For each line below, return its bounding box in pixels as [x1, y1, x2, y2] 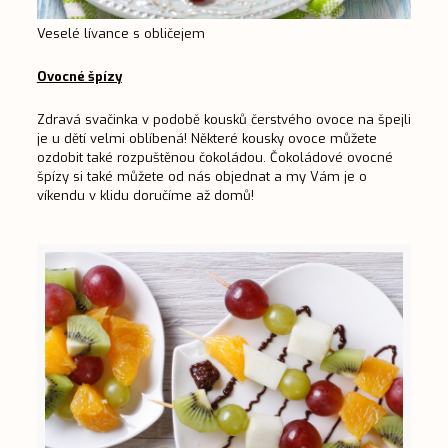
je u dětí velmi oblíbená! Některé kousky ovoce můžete [36, 129, 377, 147]
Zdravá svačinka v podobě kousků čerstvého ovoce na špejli [36, 110, 411, 128]
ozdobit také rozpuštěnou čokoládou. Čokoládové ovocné [36, 148, 393, 166]
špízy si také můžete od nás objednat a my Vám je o [36, 167, 367, 185]
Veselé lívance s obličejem [36, 24, 205, 42]
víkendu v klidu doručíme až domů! [36, 186, 254, 204]
